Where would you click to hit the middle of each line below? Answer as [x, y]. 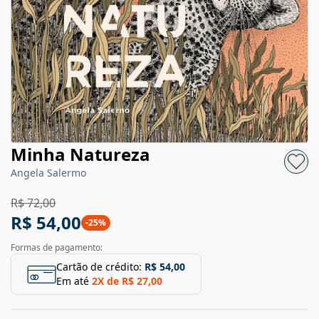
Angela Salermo [48, 173]
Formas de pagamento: [57, 247]
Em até [73, 281]
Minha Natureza [80, 154]
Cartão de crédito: [99, 267]
